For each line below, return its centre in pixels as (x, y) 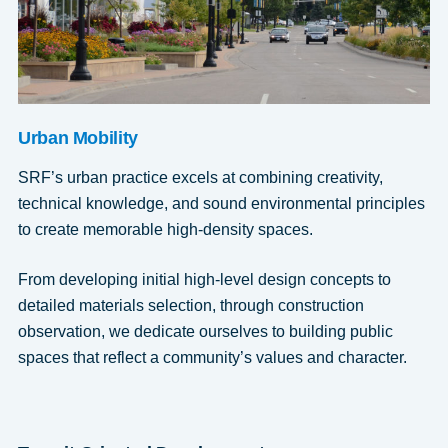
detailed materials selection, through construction (190, 305)
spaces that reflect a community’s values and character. (212, 357)
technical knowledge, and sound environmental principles (221, 203)
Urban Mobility (78, 137)
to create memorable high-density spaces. (167, 229)
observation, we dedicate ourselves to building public (205, 331)
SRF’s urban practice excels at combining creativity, (200, 177)
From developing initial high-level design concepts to (204, 279)
